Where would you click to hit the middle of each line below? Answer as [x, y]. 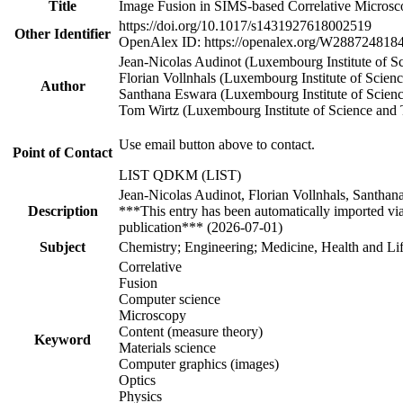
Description [63, 210]
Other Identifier [63, 33]
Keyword [63, 339]
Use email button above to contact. [217, 144]
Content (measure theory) [191, 331]
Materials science [167, 347]
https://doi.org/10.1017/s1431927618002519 [245, 25]
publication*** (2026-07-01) [201, 227]
